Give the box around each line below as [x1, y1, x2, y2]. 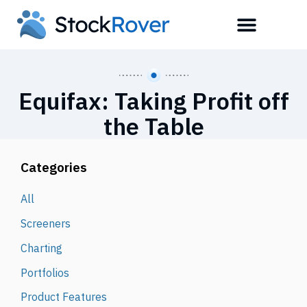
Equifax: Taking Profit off [18, 86, 289, 116]
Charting [20, 241, 62, 255]
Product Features [20, 290, 107, 304]
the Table [103, 111, 204, 141]
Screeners [20, 216, 71, 230]
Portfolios [20, 265, 69, 280]
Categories [20, 158, 87, 175]
